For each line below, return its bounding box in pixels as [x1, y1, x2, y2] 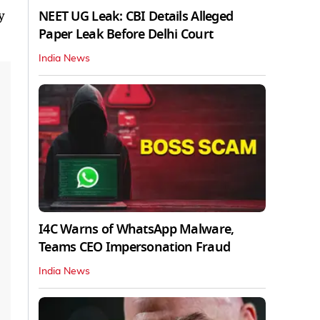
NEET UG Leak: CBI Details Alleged [39, 6, 234, 26]
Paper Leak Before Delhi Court [39, 24, 214, 44]
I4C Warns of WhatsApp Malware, [39, 219, 234, 239]
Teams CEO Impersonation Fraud [39, 237, 231, 256]
